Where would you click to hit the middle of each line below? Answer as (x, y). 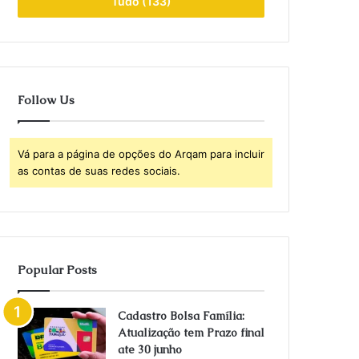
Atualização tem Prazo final (192, 333)
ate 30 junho (150, 349)
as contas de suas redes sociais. (99, 171)
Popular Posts (58, 270)
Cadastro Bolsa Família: (182, 316)
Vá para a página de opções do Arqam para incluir (141, 154)
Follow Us (46, 100)
